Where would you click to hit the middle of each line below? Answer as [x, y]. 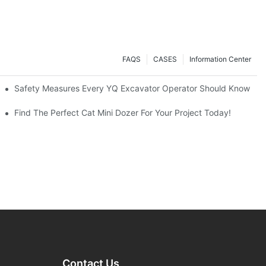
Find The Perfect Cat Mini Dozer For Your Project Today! [123, 112]
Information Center [220, 59]
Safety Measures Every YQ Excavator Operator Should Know [132, 88]
